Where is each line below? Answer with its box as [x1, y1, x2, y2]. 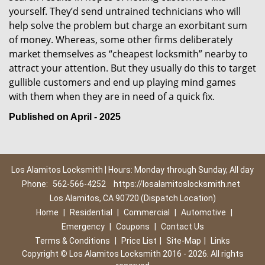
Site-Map [166, 236, 201, 245]
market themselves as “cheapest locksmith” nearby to [9, 47, 248, 60]
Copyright [21, 249, 60, 258]
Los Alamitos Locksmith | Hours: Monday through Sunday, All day [11, 165, 254, 174]
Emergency [61, 222, 105, 231]
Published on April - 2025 [9, 112, 121, 122]
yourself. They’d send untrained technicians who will [9, 5, 241, 18]
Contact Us [160, 222, 204, 231]
